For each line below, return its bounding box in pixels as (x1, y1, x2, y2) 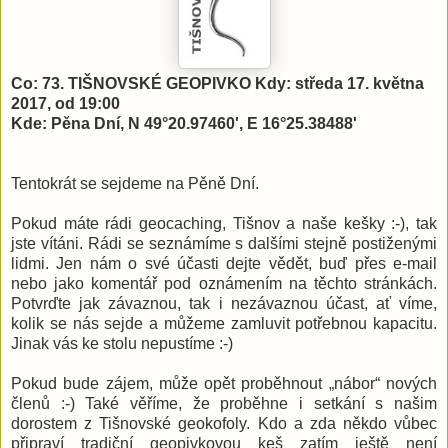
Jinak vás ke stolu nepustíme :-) (11, 334, 233, 352)
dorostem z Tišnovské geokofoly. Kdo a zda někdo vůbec (11, 414, 437, 432)
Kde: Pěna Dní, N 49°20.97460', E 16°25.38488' (11, 114, 357, 132)
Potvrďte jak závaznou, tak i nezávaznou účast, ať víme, (11, 294, 437, 312)
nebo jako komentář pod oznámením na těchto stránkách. (11, 274, 437, 292)
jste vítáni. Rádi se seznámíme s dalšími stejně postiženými (11, 234, 437, 252)
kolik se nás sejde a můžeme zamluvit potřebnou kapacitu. (11, 314, 437, 332)
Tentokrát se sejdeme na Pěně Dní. (11, 174, 259, 192)
